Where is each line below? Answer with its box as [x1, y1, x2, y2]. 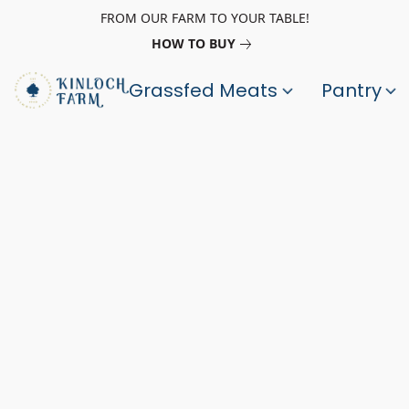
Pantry [320, 78, 386, 103]
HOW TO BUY [151, 35, 236, 52]
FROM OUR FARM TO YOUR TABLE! [100, 9, 309, 26]
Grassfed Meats [129, 78, 282, 103]
